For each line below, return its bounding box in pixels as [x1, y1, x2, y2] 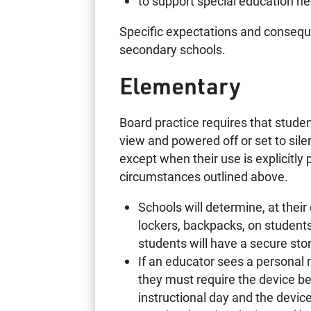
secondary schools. [119, 40, 226, 58]
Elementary [119, 70, 242, 101]
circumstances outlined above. [119, 167, 289, 185]
